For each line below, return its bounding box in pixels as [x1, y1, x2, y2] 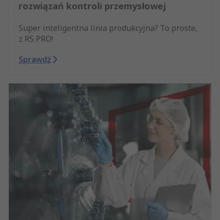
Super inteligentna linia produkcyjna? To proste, [19, 23, 197, 34]
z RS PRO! [19, 33, 53, 45]
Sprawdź [19, 54, 51, 65]
